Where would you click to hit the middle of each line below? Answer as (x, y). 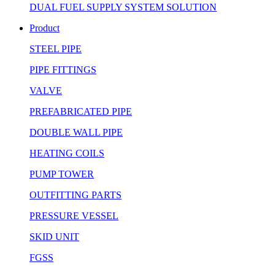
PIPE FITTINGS (63, 69)
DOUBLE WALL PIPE (76, 132)
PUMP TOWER (62, 174)
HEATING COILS (67, 153)
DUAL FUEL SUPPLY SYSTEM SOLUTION (123, 7)
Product (45, 28)
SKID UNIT (54, 236)
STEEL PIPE (56, 48)
